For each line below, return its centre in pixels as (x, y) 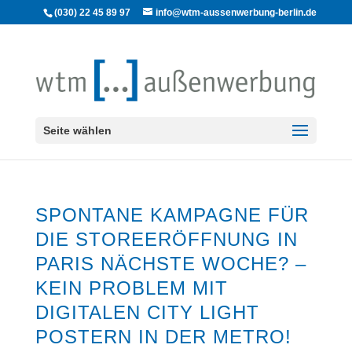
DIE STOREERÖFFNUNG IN (166, 239)
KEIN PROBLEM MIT (131, 288)
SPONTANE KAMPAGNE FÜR (172, 215)
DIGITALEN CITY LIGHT (147, 312)
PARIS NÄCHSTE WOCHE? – (170, 264)
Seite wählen (77, 130)
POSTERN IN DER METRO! (163, 337)
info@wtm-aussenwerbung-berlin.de (236, 13)
